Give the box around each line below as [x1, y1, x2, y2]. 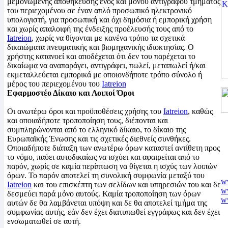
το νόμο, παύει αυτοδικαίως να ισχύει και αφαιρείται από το [7, 153, 199, 161]
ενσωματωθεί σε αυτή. [7, 217, 81, 225]
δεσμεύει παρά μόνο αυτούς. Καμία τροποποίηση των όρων [7, 189, 201, 198]
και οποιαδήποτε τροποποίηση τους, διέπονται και [7, 116, 168, 125]
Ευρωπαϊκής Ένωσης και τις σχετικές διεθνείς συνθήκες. [7, 134, 191, 143]
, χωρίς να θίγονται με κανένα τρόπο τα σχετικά [32, 34, 185, 42]
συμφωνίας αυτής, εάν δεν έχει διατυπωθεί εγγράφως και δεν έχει [7, 208, 220, 216]
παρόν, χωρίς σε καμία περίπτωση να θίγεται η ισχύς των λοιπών [7, 162, 217, 170]
